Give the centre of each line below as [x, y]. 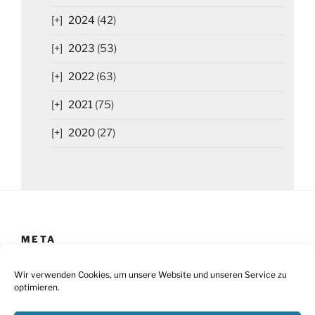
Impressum [69, 273]
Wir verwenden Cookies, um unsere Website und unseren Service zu [150, 275]
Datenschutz [72, 301]
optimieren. [37, 287]
